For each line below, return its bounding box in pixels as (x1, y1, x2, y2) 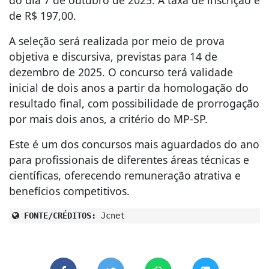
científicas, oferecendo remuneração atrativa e (9, 168, 241, 183)
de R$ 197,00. (9, 8, 76, 23)
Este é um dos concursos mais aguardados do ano (9, 137, 259, 152)
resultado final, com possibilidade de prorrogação (9, 96, 259, 111)
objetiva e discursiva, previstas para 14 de (9, 49, 217, 64)
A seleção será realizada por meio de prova (9, 34, 225, 49)
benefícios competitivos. (9, 184, 130, 199)
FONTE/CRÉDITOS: (19, 211, 96, 221)
